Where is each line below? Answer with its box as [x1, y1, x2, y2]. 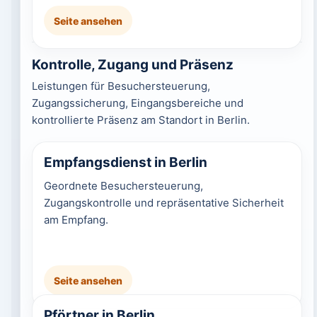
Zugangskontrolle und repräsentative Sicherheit [43, 196, 284, 209]
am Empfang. [43, 213, 108, 226]
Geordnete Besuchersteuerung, [43, 179, 203, 192]
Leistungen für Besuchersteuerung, [31, 79, 210, 93]
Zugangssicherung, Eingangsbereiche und [31, 96, 243, 110]
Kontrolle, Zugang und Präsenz [31, 57, 234, 73]
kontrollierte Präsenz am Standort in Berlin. [31, 113, 250, 127]
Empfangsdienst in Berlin [43, 154, 207, 171]
